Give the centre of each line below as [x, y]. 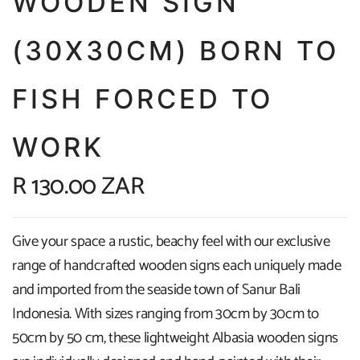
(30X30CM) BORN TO [176, 51]
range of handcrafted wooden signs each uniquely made [177, 266]
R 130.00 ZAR [78, 187]
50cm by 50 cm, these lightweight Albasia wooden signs [175, 338]
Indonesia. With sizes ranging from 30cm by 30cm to [166, 314]
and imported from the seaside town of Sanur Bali [156, 290]
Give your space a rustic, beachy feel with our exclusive [171, 241]
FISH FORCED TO [143, 99]
